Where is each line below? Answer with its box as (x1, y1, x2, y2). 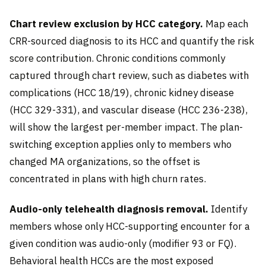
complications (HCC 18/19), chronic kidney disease (9, 85, 234, 99)
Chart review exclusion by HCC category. (9, 17, 203, 30)
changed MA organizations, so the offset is (9, 154, 200, 168)
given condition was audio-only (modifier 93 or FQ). (9, 237, 236, 251)
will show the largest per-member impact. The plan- (9, 120, 243, 134)
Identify (208, 202, 247, 216)
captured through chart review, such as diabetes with (9, 68, 249, 82)
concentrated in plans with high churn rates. (9, 172, 206, 185)
